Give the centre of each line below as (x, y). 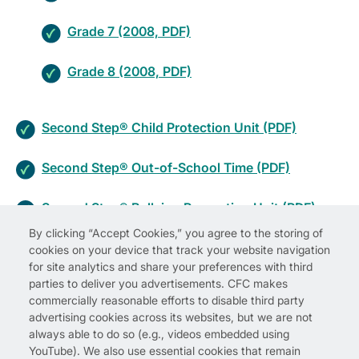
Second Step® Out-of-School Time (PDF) (166, 168)
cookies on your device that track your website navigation (179, 250)
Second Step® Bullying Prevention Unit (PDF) (179, 208)
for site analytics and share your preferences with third (171, 267)
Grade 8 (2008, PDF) (129, 71)
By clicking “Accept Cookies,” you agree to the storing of (176, 233)
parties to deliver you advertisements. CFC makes (158, 284)
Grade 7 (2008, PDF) (129, 31)
